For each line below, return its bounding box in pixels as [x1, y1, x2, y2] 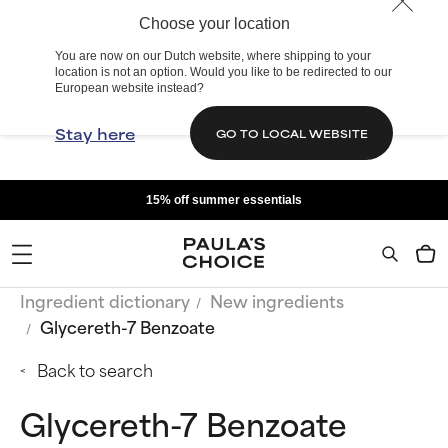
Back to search [37, 356, 153, 382]
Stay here [55, 121, 135, 145]
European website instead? [55, 81, 204, 95]
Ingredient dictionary [20, 287, 190, 313]
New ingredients [210, 287, 344, 313]
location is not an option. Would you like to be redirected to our [55, 65, 392, 79]
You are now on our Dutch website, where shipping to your [55, 49, 371, 63]
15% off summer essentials [146, 193, 302, 207]
